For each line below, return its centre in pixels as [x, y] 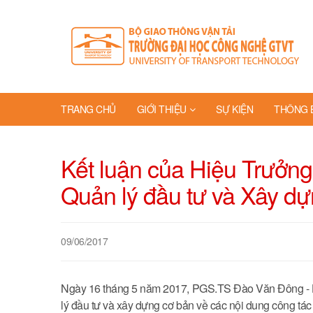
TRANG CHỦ [88, 109]
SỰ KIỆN [235, 109]
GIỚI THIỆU [161, 109]
